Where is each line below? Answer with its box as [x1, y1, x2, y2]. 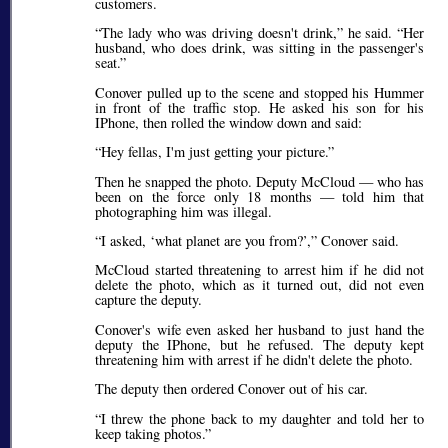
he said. [342, 23, 398, 43]
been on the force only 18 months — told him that [95, 186, 425, 206]
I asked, [101, 231, 150, 250]
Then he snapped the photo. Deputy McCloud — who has [95, 171, 425, 191]
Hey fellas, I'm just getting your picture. [101, 142, 328, 162]
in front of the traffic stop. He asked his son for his [95, 97, 425, 117]
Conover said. [317, 231, 399, 250]
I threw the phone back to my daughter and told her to [101, 408, 425, 428]
